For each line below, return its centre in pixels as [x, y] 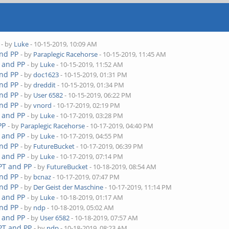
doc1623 [46, 75]
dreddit [45, 85]
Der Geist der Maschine [68, 187]
